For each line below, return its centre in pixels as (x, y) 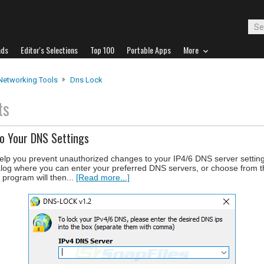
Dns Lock (86, 80)
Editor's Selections (49, 50)
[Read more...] (103, 177)
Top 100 (102, 50)
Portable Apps (149, 50)
